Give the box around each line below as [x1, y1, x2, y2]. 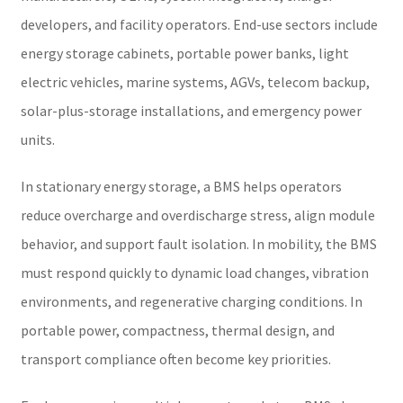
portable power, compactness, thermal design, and [20, 320, 335, 339]
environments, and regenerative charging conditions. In [20, 291, 363, 310]
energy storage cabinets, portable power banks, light [20, 43, 349, 62]
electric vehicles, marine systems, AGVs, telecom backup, [20, 72, 370, 91]
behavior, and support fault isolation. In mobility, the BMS [20, 234, 377, 253]
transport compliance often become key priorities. [20, 349, 331, 368]
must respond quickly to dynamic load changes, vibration [20, 263, 369, 282]
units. [20, 130, 55, 148]
